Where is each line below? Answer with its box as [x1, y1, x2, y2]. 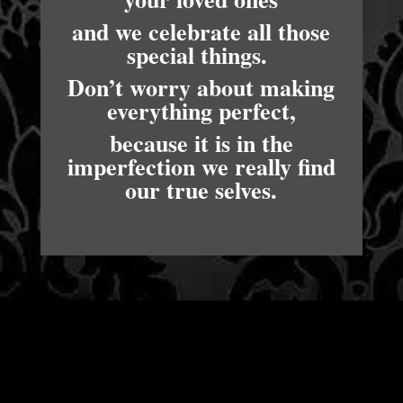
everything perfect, [106, 94, 296, 129]
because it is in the [109, 126, 293, 161]
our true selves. [125, 173, 278, 208]
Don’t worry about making [67, 70, 336, 105]
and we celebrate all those [72, 14, 331, 49]
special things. [127, 38, 276, 73]
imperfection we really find [67, 149, 336, 184]
